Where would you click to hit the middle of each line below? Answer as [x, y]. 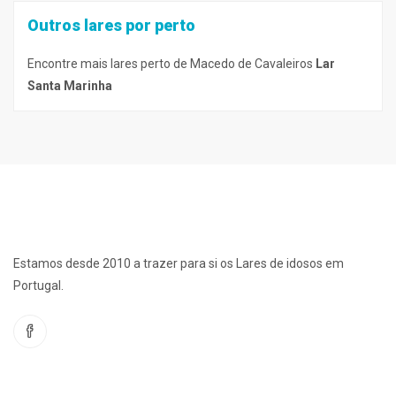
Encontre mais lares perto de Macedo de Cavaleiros [171, 64]
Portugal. [38, 286]
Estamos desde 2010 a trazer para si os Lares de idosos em [179, 263]
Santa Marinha [70, 86]
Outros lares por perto [111, 25]
